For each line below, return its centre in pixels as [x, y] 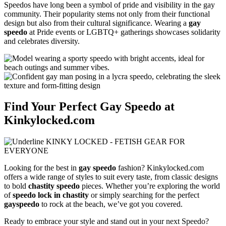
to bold [16, 186]
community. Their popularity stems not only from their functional [107, 14]
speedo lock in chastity [51, 195]
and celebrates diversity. [42, 41]
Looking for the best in [41, 168]
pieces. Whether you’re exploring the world [150, 186]
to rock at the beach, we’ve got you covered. [111, 204]
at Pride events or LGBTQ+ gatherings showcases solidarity [124, 32]
